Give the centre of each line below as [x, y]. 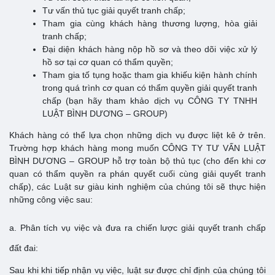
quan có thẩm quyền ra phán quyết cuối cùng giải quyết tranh [137, 173]
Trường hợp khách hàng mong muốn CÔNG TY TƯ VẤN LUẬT [137, 148]
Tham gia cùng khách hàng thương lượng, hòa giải [150, 23]
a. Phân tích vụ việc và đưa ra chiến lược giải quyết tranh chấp [137, 227]
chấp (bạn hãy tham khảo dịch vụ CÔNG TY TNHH [150, 100]
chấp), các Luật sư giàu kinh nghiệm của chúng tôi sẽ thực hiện [137, 186]
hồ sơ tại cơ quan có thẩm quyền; [108, 62]
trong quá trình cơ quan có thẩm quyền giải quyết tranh [150, 87]
